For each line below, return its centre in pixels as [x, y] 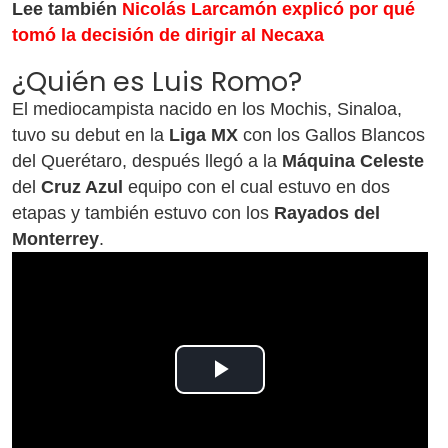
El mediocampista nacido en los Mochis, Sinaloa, [207, 109]
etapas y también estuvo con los [143, 213]
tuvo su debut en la [90, 135]
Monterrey [55, 239]
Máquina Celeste [353, 161]
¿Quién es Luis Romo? [157, 81]
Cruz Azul [82, 187]
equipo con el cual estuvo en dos [256, 187]
